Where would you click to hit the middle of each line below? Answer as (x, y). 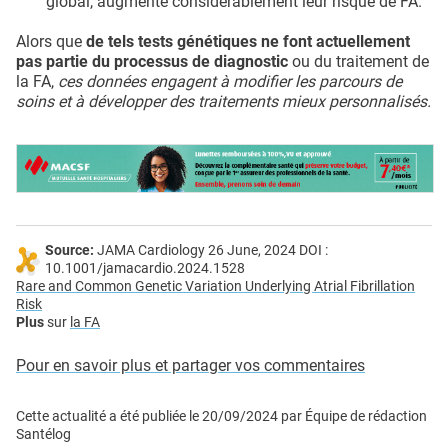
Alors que (51, 41)
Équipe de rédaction (364, 416)
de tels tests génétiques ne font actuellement (248, 41)
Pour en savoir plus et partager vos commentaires (190, 365)
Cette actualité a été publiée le (109, 416)
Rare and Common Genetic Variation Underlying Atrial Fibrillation (215, 286)
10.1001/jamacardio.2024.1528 (145, 268)
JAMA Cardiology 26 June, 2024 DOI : (211, 250)
